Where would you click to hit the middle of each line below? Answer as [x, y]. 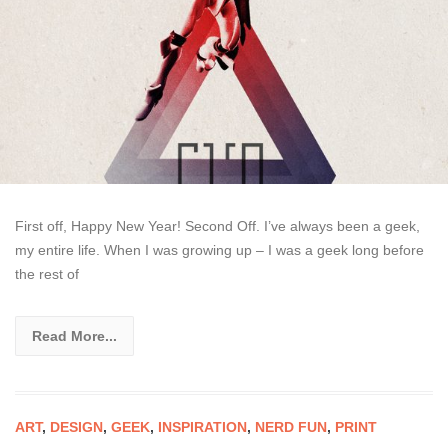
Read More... [74, 335]
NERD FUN [291, 426]
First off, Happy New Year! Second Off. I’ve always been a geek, [217, 225]
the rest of [47, 273]
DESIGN [76, 426]
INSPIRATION [202, 426]
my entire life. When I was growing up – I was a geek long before [219, 249]
